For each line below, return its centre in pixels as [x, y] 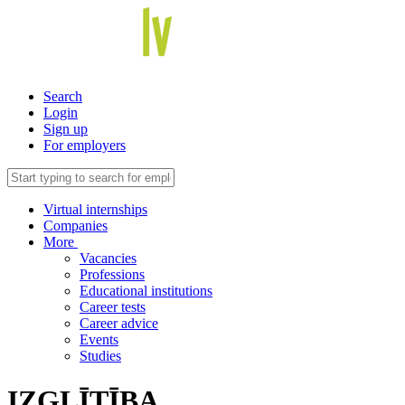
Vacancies [108, 259]
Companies [75, 226]
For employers [85, 146]
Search [63, 97]
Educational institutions [146, 291]
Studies [100, 356]
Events [99, 340]
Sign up [66, 129]
